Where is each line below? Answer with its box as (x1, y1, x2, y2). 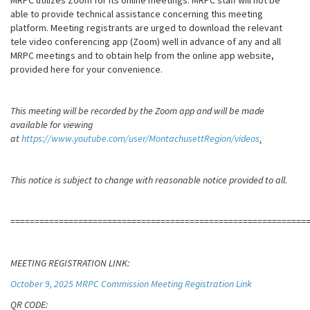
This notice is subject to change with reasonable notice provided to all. (10, 174, 287, 186)
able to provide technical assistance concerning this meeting (10, 8, 263, 20)
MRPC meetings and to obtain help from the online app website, (10, 49, 274, 62)
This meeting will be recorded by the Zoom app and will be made (10, 104, 264, 117)
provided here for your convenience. (10, 63, 163, 75)
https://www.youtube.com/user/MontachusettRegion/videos (19, 132, 259, 145)
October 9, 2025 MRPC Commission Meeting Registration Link (10, 277, 252, 290)
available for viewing (10, 118, 93, 131)
